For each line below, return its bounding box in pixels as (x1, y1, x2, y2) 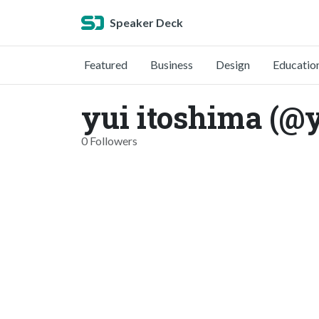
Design (216, 58, 250, 71)
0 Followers (81, 134, 137, 147)
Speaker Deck (110, 16, 183, 29)
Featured (84, 58, 127, 71)
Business (150, 58, 193, 71)
